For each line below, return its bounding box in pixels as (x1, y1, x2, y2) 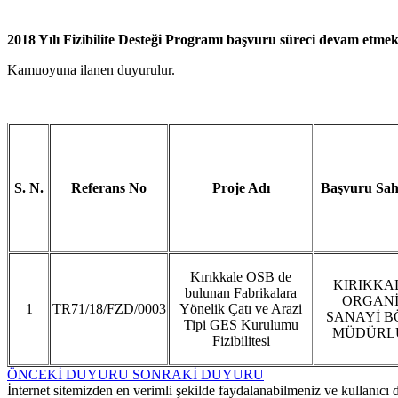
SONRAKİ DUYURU (132, 367, 264, 382)
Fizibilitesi (211, 333, 270, 348)
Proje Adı (211, 180, 270, 195)
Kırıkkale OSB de (190, 269, 291, 284)
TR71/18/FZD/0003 (52, 301, 166, 316)
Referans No (71, 180, 147, 195)
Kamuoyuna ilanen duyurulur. (7, 62, 175, 77)
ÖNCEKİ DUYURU (7, 367, 132, 382)
